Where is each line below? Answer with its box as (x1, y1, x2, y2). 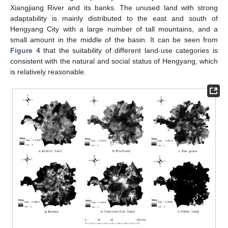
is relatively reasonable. (10, 67, 86, 76)
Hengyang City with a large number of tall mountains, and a (10, 24, 218, 33)
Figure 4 (10, 46, 40, 54)
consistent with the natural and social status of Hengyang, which (10, 56, 218, 65)
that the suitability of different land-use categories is (40, 46, 218, 54)
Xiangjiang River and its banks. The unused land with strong (10, 3, 218, 12)
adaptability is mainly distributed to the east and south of (10, 14, 218, 22)
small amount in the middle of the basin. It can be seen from (10, 35, 218, 44)
